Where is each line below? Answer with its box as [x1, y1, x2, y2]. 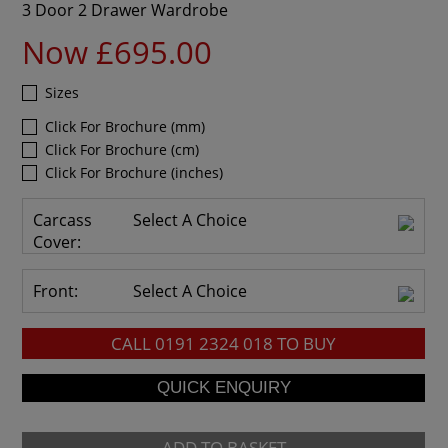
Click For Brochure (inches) [45, 162, 224, 182]
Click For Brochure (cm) [45, 139, 200, 159]
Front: [33, 279, 79, 302]
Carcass [33, 208, 93, 231]
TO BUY [273, 331, 337, 355]
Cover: [33, 230, 82, 253]
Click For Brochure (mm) [45, 116, 206, 136]
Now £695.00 [22, 30, 213, 73]
